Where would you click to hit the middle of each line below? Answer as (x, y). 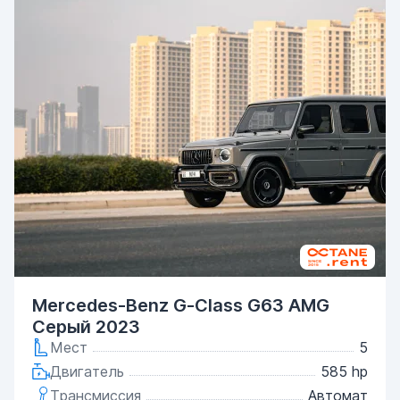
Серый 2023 (86, 327)
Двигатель (87, 371)
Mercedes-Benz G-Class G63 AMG (181, 305)
